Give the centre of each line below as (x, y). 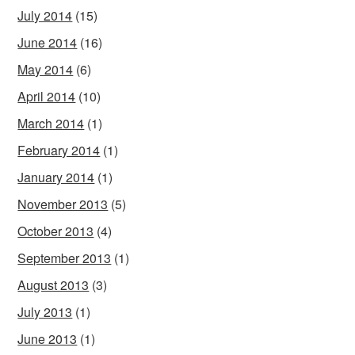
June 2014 (48, 43)
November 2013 (63, 204)
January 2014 (56, 177)
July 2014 (45, 16)
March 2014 (51, 124)
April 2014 (47, 97)
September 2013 (65, 258)
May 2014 (46, 70)
